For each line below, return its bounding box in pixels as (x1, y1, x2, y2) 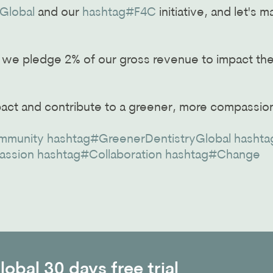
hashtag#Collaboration (37, 149, 162, 162)
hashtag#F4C (82, 7, 156, 19)
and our (35, 7, 82, 19)
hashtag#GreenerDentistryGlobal (47, 133, 231, 146)
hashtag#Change (165, 149, 260, 162)
